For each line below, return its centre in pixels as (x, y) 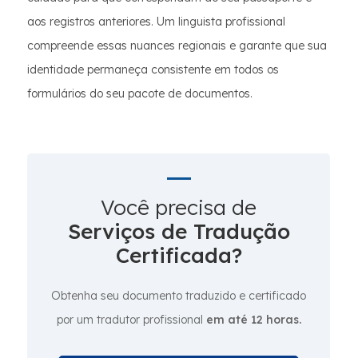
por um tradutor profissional (131, 320)
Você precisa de (179, 207)
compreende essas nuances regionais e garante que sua (177, 46)
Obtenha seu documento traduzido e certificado (179, 296)
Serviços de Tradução (179, 231)
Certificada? (179, 255)
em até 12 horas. (253, 320)
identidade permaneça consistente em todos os (153, 70)
